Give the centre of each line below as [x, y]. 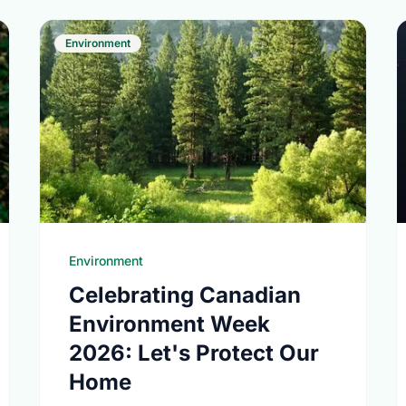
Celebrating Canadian [184, 295]
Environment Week [169, 324]
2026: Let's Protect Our [193, 353]
